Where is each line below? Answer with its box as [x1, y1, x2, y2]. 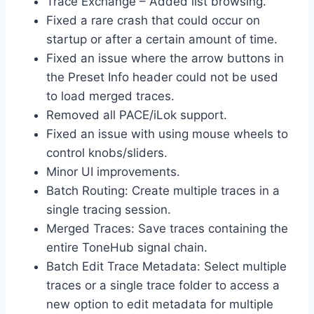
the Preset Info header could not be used [46, 70, 278, 85]
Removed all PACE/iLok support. [46, 108, 227, 123]
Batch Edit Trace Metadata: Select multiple [46, 259, 287, 274]
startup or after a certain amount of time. [46, 32, 278, 47]
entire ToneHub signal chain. [46, 240, 207, 255]
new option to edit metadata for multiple [46, 297, 273, 312]
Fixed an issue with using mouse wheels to [46, 127, 288, 142]
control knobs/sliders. [46, 146, 168, 161]
